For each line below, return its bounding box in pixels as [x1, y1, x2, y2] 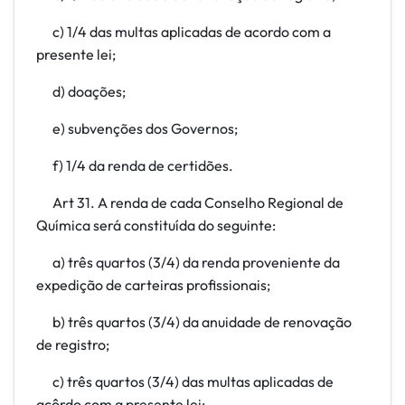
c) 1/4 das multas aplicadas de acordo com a [36, 23, 331, 41]
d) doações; [36, 82, 126, 100]
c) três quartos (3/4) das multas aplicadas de [36, 372, 334, 391]
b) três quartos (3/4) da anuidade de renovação [36, 313, 352, 331]
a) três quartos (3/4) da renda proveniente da [36, 253, 340, 271]
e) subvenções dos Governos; [36, 119, 238, 137]
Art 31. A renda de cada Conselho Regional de [36, 193, 344, 212]
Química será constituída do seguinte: [36, 216, 276, 234]
